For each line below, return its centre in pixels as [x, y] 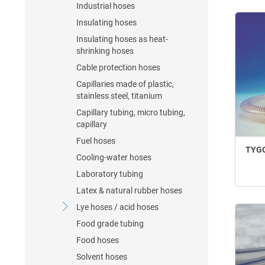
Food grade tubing [110, 224]
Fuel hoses [96, 141]
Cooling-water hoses [114, 157]
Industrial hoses [106, 6]
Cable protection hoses [118, 67]
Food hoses [98, 240]
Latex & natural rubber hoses [129, 190]
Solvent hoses [102, 257]
